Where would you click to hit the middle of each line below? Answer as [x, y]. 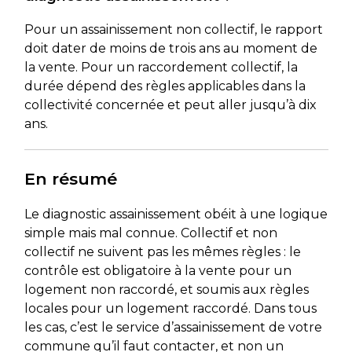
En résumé [70, 178]
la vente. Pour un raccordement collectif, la [161, 67]
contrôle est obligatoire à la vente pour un [158, 270]
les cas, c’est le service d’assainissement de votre [173, 327]
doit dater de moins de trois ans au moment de [170, 48]
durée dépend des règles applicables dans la [165, 86]
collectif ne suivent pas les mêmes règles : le [162, 251]
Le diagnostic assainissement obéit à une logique [176, 214]
